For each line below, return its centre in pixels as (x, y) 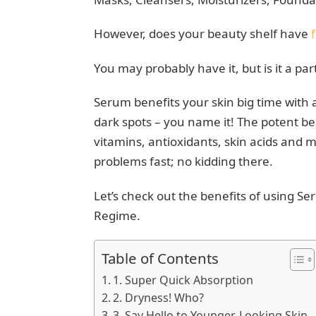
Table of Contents (160, 258)
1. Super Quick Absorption (184, 280)
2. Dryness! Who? (159, 297)
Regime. (120, 215)
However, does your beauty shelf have (202, 34)
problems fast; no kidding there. (184, 162)
